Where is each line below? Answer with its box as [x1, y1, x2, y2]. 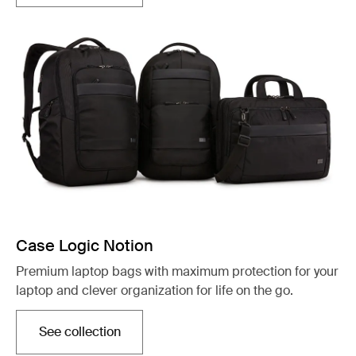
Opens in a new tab [78, 331, 191, 349]
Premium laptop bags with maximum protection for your [16, 263, 339, 280]
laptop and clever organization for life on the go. [16, 282, 293, 299]
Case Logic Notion [16, 235, 153, 256]
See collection [38, 323, 121, 340]
